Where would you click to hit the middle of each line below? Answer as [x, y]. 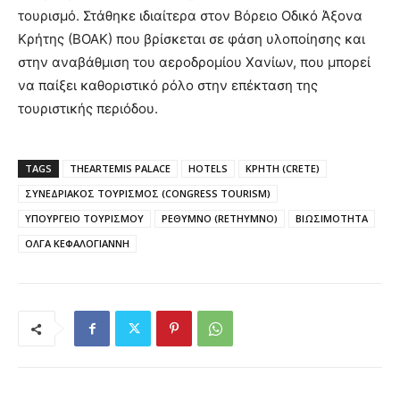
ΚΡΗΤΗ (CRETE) [283, 169]
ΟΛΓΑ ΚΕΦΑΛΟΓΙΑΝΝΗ [77, 244]
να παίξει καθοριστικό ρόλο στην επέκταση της [168, 86]
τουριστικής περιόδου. [88, 109]
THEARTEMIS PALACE [120, 169]
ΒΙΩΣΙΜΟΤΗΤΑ [332, 219]
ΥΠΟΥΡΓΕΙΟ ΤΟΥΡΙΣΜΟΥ [84, 219]
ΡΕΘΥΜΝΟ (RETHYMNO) [220, 219]
